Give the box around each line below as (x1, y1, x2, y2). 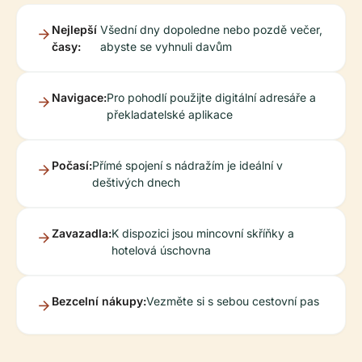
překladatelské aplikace (107, 107, 233, 121)
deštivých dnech (92, 175, 180, 189)
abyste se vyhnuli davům (100, 40, 233, 53)
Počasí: (52, 158, 92, 172)
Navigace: (52, 90, 107, 104)
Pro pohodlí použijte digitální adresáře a (107, 90, 316, 104)
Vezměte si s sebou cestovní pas (146, 294, 319, 308)
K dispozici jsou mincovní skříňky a (112, 226, 294, 240)
